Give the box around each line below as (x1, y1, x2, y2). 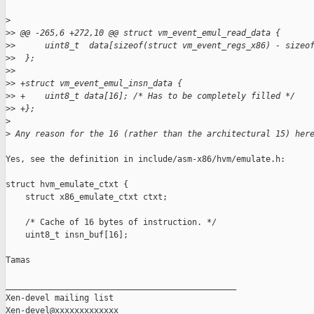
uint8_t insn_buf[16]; (6, 230, 128, 240)
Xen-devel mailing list (6, 293, 114, 303)
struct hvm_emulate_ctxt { (6, 179, 128, 190)
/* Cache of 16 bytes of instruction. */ (6, 217, 217, 228)
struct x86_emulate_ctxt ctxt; (6, 192, 168, 203)
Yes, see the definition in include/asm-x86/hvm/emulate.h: (6, 154, 285, 165)
